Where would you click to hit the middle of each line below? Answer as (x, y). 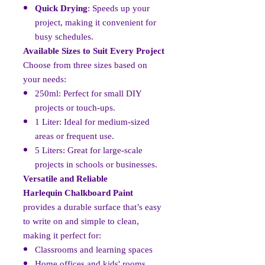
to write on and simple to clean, (81, 222)
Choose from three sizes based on (85, 66)
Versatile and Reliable (65, 179)
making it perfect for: (62, 236)
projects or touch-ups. (75, 108)
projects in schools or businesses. (96, 165)
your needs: (45, 80)
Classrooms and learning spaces (94, 250)
